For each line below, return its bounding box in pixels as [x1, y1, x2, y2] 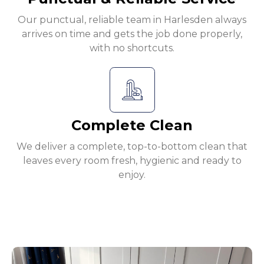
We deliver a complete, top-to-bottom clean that [16, 141, 247, 153]
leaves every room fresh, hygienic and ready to [22, 155, 242, 167]
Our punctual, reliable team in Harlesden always [18, 14, 246, 26]
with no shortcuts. [90, 42, 174, 54]
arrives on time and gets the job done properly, [22, 28, 242, 40]
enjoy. [118, 169, 146, 181]
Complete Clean [71, 117, 193, 134]
